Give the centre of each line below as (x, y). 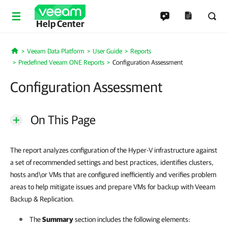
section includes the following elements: (132, 219)
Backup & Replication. (42, 199)
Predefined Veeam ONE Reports (61, 62)
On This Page (63, 120)
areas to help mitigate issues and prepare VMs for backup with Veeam (113, 187)
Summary (58, 219)
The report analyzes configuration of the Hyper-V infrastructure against (114, 150)
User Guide (107, 51)
